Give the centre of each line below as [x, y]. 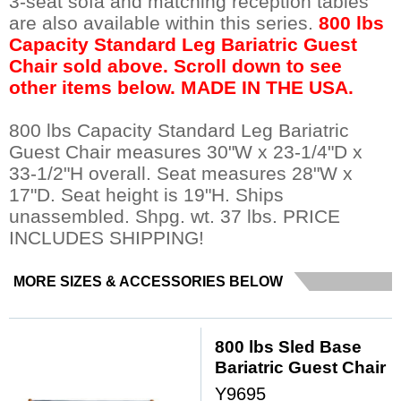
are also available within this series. [164, 22]
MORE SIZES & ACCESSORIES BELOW [148, 281]
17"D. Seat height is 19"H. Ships [146, 194]
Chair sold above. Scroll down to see [175, 65]
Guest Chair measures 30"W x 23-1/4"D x [186, 151]
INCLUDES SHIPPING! [107, 237]
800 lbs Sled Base [288, 346]
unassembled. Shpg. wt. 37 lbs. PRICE [175, 216]
